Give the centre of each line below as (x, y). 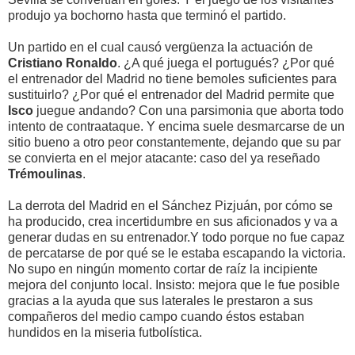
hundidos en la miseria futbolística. (105, 332)
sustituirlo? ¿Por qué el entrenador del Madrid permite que (171, 94)
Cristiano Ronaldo (63, 63)
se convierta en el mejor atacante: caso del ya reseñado (164, 158)
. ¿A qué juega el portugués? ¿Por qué (226, 63)
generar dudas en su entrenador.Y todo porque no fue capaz (176, 237)
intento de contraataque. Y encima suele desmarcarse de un (176, 126)
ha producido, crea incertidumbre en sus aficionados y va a (173, 221)
